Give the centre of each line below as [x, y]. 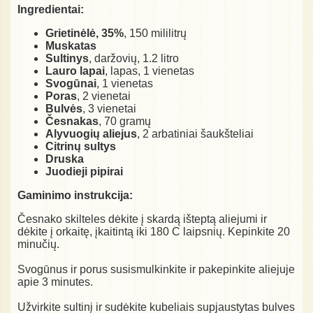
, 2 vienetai [104, 96]
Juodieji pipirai [84, 171]
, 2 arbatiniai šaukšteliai [195, 133]
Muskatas [71, 45]
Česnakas [72, 121]
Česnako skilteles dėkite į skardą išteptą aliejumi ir [142, 219]
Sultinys [67, 58]
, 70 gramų [125, 121]
